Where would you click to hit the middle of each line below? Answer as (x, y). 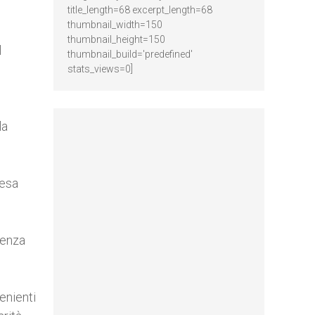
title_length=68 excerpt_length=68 (140, 10)
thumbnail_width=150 (115, 25)
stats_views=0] (100, 69)
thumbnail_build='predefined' (130, 54)
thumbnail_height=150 (116, 39)
